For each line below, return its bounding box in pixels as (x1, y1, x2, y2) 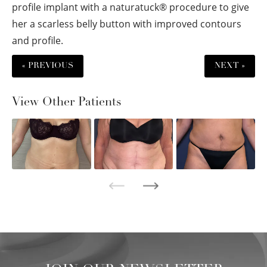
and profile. (12, 33, 63, 47)
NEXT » (215, 61, 245, 70)
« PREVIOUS (22, 61, 73, 70)
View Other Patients (12, 96, 122, 108)
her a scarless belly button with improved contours (12, 17, 241, 30)
